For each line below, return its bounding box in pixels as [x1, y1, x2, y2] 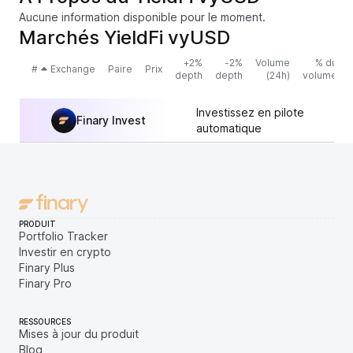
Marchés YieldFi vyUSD [19, 26, 230, 49]
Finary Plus [19, 261, 75, 274]
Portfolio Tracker [19, 229, 108, 243]
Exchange [50, 63, 95, 75]
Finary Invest [76, 113, 146, 127]
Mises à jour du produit [19, 327, 139, 340]
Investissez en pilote [196, 105, 304, 119]
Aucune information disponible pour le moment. [19, 10, 266, 24]
